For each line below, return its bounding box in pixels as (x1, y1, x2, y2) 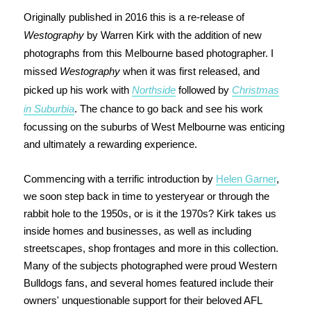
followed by (175, 84, 232, 96)
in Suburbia (23, 103, 74, 115)
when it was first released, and (119, 65, 260, 78)
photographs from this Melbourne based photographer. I (23, 47, 274, 60)
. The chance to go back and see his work (74, 103, 263, 115)
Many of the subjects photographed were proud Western (23, 260, 277, 272)
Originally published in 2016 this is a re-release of (23, 11, 244, 24)
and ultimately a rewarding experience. (23, 138, 197, 151)
